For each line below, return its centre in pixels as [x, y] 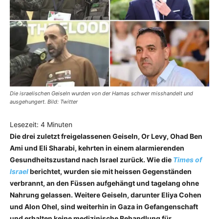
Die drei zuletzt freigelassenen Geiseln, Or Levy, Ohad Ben [106, 136]
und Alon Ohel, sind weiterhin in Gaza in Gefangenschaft [104, 206]
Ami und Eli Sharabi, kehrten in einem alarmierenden [97, 148]
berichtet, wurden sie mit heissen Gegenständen [110, 171]
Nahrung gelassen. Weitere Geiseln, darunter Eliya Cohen [106, 195]
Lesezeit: [25, 124]
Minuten [60, 124]
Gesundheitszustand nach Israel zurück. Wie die [91, 159]
